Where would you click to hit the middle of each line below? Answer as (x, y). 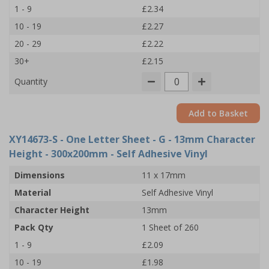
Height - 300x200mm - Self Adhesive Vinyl (108, 154)
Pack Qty (34, 227)
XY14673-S (33, 139)
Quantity (31, 81)
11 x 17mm (164, 175)
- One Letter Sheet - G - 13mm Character (156, 139)
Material (33, 192)
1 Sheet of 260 (170, 227)
